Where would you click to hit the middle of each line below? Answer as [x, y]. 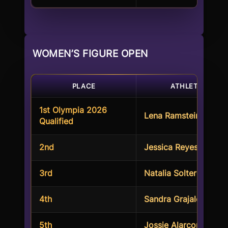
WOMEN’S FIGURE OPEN [90, 53]
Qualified [56, 121]
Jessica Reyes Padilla [185, 147]
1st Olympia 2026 [73, 110]
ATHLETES [189, 86]
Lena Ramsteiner [176, 116]
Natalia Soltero [173, 173]
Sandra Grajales [174, 199]
